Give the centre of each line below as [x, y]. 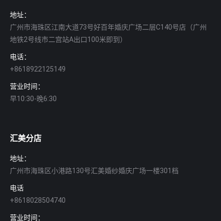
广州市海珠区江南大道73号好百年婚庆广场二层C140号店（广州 [108, 27]
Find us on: [26, 118]
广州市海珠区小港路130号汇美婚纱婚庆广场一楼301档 [94, 171]
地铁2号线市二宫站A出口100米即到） [68, 39]
